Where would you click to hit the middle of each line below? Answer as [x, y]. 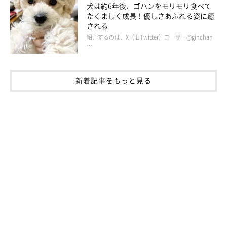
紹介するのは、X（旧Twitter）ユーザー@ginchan [149, 37]
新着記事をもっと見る [113, 80]
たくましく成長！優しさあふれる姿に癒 [150, 15]
